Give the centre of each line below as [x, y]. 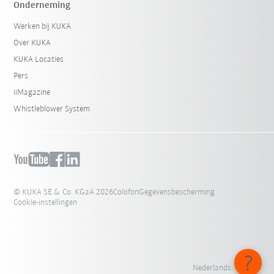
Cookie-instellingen [46, 202]
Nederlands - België [226, 268]
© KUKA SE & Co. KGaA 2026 [64, 192]
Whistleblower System [52, 109]
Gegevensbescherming [177, 192]
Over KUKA [32, 43]
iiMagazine [32, 92]
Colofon [126, 192]
